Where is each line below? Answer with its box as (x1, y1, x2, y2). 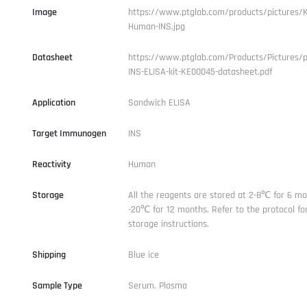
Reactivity (32, 158, 71, 171)
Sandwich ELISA (127, 96, 191, 109)
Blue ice (127, 248, 159, 261)
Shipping (32, 248, 66, 261)
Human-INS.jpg (127, 20, 185, 33)
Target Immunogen (32, 127, 106, 140)
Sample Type (32, 279, 82, 292)
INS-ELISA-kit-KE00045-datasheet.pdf (127, 65, 272, 78)
